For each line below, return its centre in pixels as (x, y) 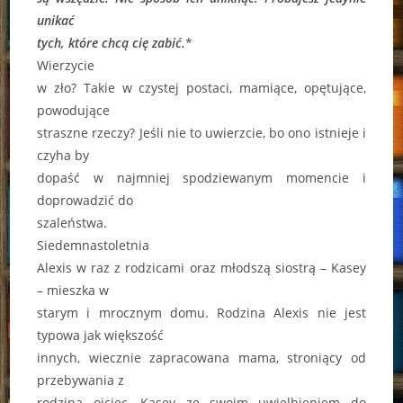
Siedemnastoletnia (94, 245)
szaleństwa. (72, 222)
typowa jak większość (101, 335)
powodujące (74, 110)
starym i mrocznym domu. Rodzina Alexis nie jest (201, 312)
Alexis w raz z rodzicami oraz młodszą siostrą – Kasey (201, 267)
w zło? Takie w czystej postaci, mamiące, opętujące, (201, 87)
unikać (56, 20)
